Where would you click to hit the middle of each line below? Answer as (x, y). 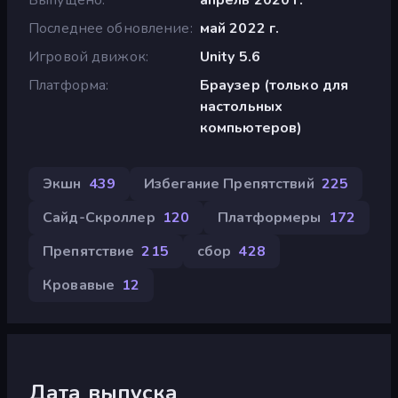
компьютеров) (251, 127)
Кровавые (79, 285)
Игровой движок (87, 56)
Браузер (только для (274, 85)
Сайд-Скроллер (99, 217)
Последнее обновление (109, 28)
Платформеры (270, 217)
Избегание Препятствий (229, 183)
